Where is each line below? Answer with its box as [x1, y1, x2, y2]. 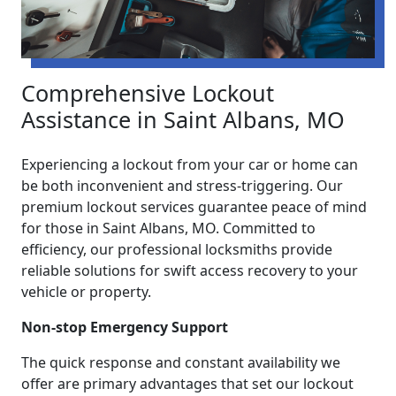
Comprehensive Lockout [21, 78, 274, 109]
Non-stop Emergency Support [21, 317, 228, 338]
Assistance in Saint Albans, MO [21, 104, 345, 135]
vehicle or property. [21, 282, 151, 302]
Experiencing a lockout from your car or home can [21, 155, 358, 175]
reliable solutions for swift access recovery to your [21, 261, 358, 281]
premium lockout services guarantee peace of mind [21, 197, 367, 217]
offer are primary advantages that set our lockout [21, 374, 354, 394]
